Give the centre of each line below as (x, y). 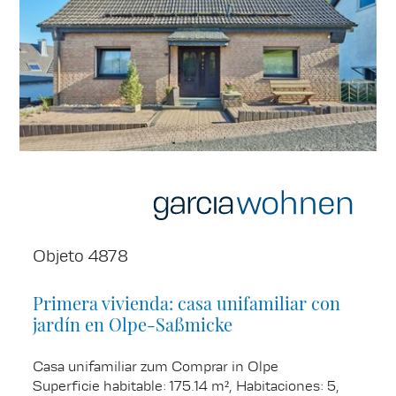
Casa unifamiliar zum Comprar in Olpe (156, 366)
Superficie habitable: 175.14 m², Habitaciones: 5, (187, 385)
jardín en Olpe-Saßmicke (133, 324)
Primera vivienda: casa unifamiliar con (187, 302)
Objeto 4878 (81, 255)
